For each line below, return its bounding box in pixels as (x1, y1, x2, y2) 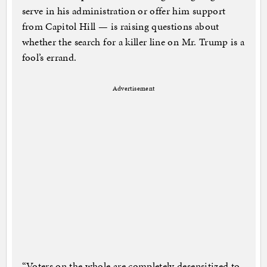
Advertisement (112, 84, 155, 94)
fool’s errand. (21, 50, 77, 65)
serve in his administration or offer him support (21, 4, 226, 18)
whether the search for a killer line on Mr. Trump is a (21, 35, 245, 49)
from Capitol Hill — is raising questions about (21, 19, 219, 34)
